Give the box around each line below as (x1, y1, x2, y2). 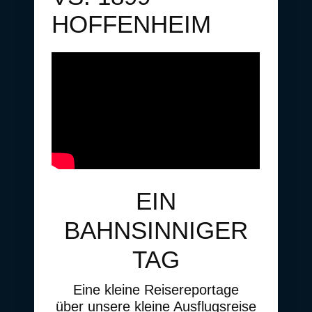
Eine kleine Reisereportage (72, 282, 239, 298)
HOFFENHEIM (52, 10, 211, 38)
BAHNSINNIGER (63, 217, 248, 244)
